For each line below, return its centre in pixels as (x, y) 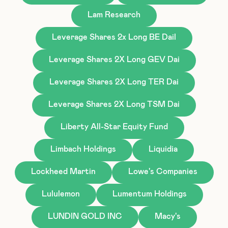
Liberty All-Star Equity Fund (114, 126)
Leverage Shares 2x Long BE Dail (114, 37)
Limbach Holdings (83, 149)
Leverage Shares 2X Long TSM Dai (114, 104)
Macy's (167, 216)
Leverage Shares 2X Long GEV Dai (114, 59)
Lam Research (114, 15)
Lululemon (61, 194)
